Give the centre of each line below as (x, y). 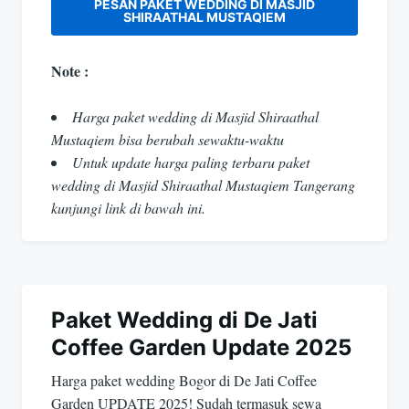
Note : (70, 70)
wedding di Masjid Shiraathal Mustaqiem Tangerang (203, 185)
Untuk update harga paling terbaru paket (191, 163)
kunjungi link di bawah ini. (128, 208)
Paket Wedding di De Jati (184, 320)
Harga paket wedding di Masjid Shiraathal (195, 117)
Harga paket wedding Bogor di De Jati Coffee (184, 381)
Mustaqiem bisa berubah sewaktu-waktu (168, 140)
